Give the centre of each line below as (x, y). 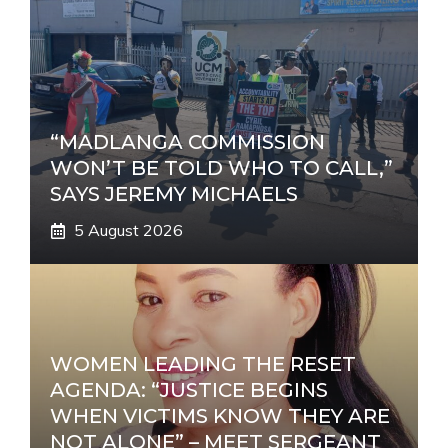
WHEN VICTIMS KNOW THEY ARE (220, 416)
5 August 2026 (128, 230)
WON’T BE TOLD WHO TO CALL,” (221, 168)
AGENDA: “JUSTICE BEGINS (189, 390)
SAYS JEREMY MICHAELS (174, 194)
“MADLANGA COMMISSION (187, 142)
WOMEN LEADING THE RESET (203, 364)
